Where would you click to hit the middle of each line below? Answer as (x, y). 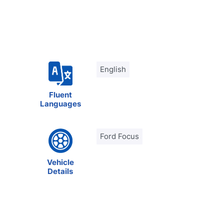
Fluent (60, 95)
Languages (60, 104)
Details (60, 171)
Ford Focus (120, 136)
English (113, 69)
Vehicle (60, 162)
